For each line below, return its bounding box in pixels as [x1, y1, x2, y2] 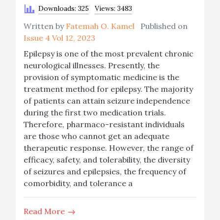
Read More [24, 206, 67, 216]
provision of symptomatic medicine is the [24, 72, 179, 82]
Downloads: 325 [38, 4, 89, 13]
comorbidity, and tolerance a [24, 178, 133, 188]
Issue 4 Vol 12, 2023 [24, 33, 95, 43]
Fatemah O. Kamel [66, 21, 135, 31]
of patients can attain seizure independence [24, 96, 190, 106]
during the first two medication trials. [24, 108, 166, 117]
